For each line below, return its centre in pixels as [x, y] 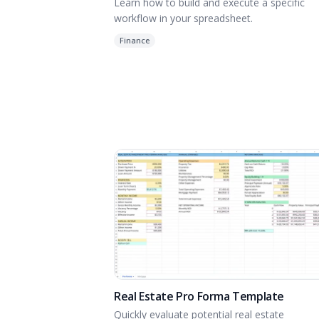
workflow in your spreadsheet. [183, 19]
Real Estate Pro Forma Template [199, 297]
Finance [135, 41]
